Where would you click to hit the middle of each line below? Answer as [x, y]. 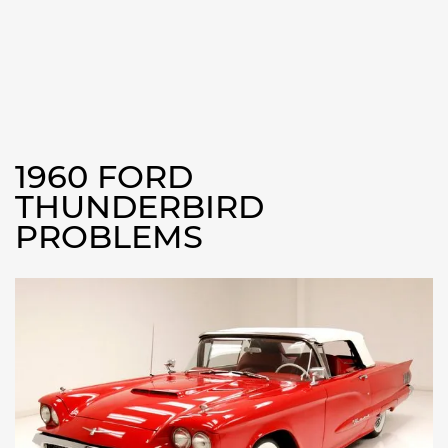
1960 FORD [104, 176]
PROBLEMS [109, 236]
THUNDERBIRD [139, 206]
